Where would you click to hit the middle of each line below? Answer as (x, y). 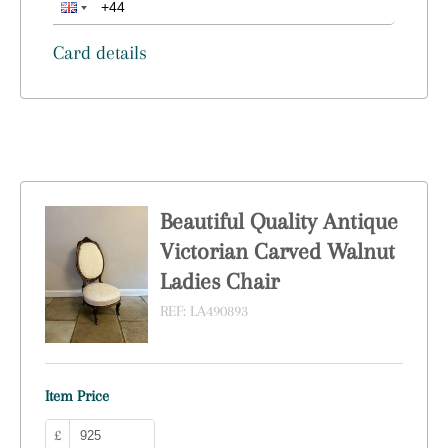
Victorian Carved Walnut (277, 251)
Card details (100, 53)
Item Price (77, 396)
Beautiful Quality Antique (279, 221)
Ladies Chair (219, 281)
